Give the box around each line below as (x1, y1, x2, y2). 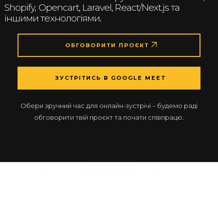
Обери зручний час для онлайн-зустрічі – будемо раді (20, 101, 198, 109)
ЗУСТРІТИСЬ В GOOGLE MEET (55, 74, 166, 82)
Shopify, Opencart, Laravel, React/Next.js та (4, 2, 180, 14)
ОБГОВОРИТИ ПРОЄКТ (65, 42, 151, 49)
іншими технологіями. (4, 13, 102, 24)
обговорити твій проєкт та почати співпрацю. (34, 113, 184, 121)
